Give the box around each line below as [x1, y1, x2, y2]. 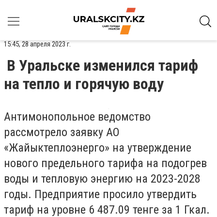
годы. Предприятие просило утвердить [4, 187, 197, 201]
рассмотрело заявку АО [4, 125, 120, 139]
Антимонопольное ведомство [4, 110, 151, 124]
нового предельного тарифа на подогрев [4, 156, 207, 170]
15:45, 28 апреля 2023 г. [4, 40, 71, 48]
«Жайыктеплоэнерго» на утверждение [4, 141, 191, 155]
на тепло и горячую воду [4, 75, 164, 93]
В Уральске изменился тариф [7, 56, 198, 75]
